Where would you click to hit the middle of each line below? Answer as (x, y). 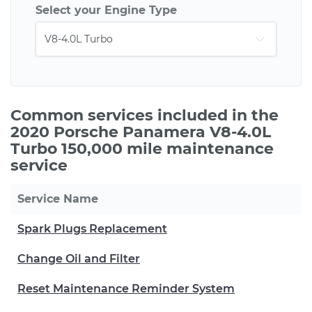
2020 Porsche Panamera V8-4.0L (141, 132)
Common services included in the (145, 115)
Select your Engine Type (106, 10)
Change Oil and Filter (79, 259)
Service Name (58, 199)
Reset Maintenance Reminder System (126, 289)
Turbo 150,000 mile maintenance (142, 149)
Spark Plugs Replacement (92, 229)
